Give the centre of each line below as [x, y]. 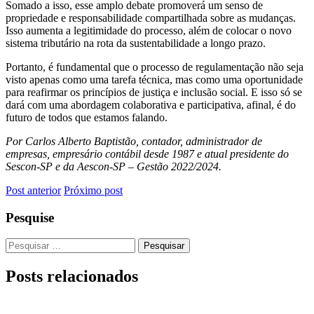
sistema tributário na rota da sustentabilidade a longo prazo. [136, 43]
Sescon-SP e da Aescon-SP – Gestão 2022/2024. [114, 166]
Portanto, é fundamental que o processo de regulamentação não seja [155, 67]
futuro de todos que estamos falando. [87, 117]
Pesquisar [26, 244]
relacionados [93, 277]
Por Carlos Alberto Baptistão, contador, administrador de [134, 141]
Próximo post [93, 190]
